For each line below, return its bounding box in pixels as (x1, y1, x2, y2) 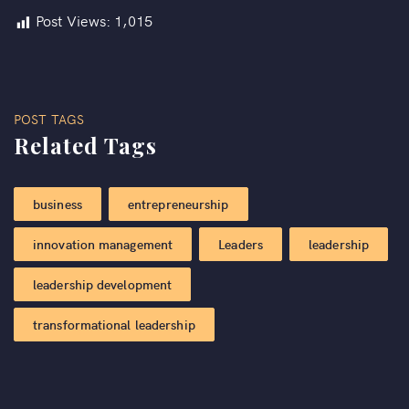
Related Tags (14, 131, 157, 161)
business (33, 194, 82, 214)
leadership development (33, 275, 173, 294)
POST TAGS (14, 110, 84, 129)
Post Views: (36, 10, 111, 31)
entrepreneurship (127, 194, 229, 214)
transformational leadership (33, 315, 195, 334)
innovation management (33, 235, 173, 254)
